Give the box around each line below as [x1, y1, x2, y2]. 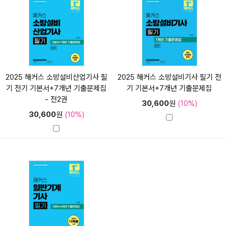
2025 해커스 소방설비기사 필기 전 [117, 73, 221, 82]
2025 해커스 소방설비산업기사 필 [5, 73, 107, 82]
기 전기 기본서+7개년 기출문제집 [6, 84, 107, 93]
